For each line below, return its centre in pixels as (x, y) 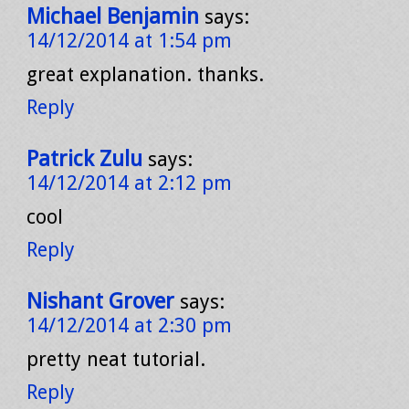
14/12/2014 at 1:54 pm (129, 41)
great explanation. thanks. (145, 74)
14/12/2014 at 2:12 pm (129, 183)
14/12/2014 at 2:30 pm (129, 325)
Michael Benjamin (113, 16)
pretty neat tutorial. (116, 359)
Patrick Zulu (84, 159)
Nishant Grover (100, 301)
